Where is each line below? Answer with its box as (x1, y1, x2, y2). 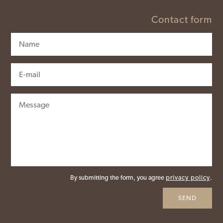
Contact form (151, 13, 212, 26)
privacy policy (165, 174, 210, 182)
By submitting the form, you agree (70, 174, 166, 182)
